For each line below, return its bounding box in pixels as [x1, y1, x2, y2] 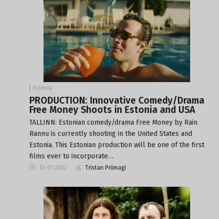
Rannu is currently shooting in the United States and [29, 129, 192, 138]
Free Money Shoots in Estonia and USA [29, 104, 195, 115]
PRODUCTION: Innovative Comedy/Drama [29, 94, 204, 106]
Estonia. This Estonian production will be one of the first [29, 140, 204, 149]
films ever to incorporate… [29, 152, 113, 160]
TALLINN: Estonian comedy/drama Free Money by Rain [29, 118, 197, 127]
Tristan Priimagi [85, 164, 126, 171]
